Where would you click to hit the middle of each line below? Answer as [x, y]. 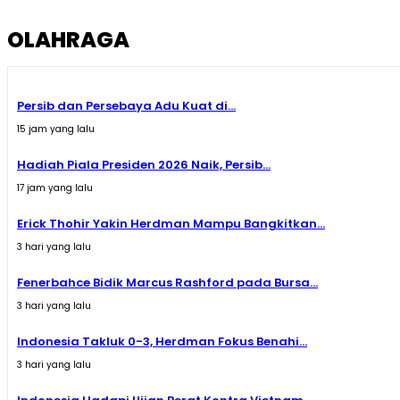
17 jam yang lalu [55, 188]
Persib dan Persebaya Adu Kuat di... [126, 106]
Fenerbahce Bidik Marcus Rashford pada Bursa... [167, 283]
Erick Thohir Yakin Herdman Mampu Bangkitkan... [171, 224]
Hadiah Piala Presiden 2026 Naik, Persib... [144, 165]
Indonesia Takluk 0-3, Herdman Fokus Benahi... [162, 342]
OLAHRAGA [68, 40]
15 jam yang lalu [56, 129]
